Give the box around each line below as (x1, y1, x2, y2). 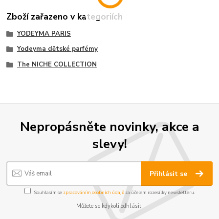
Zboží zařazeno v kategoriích (6, 10, 123, 22)
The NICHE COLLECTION (17, 60, 97, 69)
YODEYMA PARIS (17, 29, 71, 38)
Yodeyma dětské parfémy (17, 44, 98, 54)
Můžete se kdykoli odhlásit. (76, 202, 143, 210)
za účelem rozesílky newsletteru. (124, 189, 195, 196)
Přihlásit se (150, 169, 190, 178)
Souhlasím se (34, 189, 63, 196)
